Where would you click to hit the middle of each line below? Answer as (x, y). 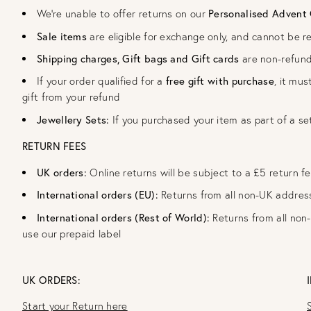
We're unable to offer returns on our (123, 14)
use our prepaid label (72, 233)
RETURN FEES (54, 146)
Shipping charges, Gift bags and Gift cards (138, 58)
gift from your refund (72, 97)
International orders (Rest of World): (125, 217)
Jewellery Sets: (73, 119)
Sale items (64, 36)
